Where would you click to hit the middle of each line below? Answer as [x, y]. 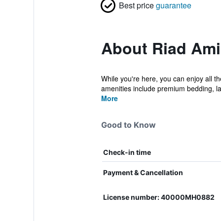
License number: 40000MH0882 [159, 197]
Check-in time [127, 152]
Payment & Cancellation [143, 172]
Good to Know [128, 125]
